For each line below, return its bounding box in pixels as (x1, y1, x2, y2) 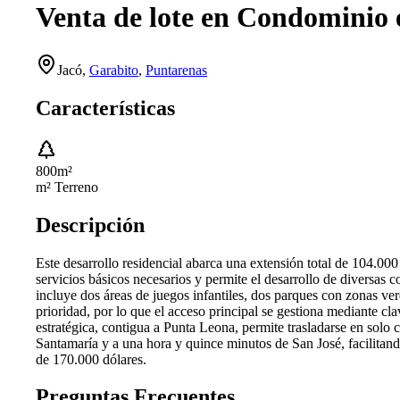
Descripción (36, 212, 145, 237)
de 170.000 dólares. (36, 351, 146, 367)
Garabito (89, 62, 138, 78)
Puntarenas (146, 62, 207, 78)
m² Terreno (36, 179, 98, 195)
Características (36, 96, 175, 120)
